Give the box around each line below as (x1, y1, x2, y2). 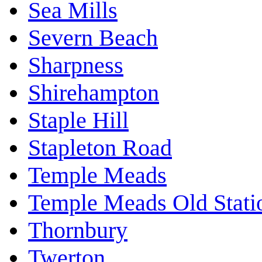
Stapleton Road (28, 135, 172, 161)
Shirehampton (28, 80, 159, 106)
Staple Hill (28, 107, 129, 134)
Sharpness (28, 52, 123, 79)
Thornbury (28, 217, 127, 244)
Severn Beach (28, 25, 158, 51)
